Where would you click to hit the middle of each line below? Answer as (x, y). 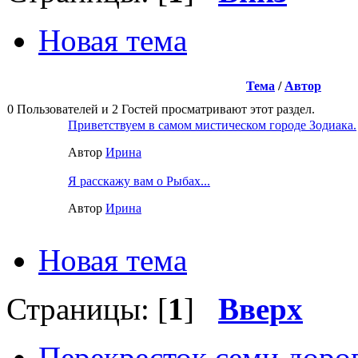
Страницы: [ (87, 308)
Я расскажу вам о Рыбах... (139, 181)
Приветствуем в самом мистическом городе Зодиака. (212, 125)
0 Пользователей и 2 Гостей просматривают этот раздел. (161, 109)
